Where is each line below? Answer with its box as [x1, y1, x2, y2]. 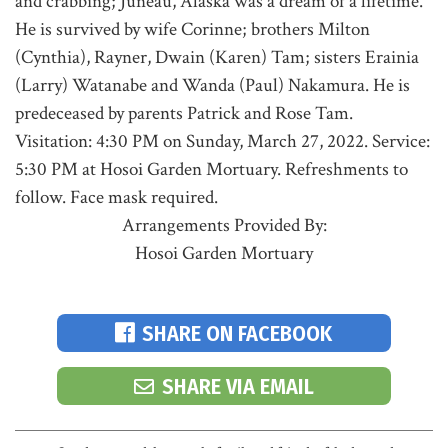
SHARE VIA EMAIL [161, 372, 314, 400]
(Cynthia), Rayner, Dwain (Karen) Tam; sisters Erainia [15, 45, 419, 70]
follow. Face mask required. [15, 185, 218, 210]
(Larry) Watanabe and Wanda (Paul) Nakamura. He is [15, 73, 410, 98]
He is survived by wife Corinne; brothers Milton [15, 17, 370, 42]
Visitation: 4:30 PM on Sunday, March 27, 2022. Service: [15, 129, 430, 154]
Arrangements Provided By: [121, 213, 327, 238]
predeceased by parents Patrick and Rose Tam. [15, 101, 353, 126]
